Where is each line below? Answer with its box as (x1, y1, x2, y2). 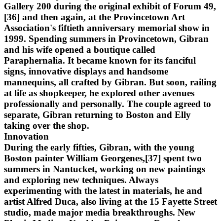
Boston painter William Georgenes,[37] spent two (4, 152, 202, 163)
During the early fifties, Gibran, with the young (4, 142, 194, 152)
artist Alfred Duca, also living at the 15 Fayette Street (4, 196, 217, 207)
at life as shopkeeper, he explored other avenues (4, 87, 194, 98)
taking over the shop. (4, 120, 89, 131)
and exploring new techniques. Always (4, 174, 158, 185)
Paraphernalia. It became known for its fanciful (4, 55, 196, 66)
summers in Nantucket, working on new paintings (4, 163, 205, 174)
